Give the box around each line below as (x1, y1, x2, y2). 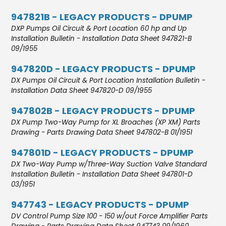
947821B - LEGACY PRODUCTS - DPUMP (11, 10, 193, 23)
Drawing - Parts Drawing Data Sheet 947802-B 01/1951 (11, 127, 193, 137)
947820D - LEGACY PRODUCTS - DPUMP (11, 62, 196, 75)
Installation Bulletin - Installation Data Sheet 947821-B (11, 33, 192, 43)
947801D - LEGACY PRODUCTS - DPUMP (11, 146, 194, 159)
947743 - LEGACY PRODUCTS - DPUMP (11, 198, 190, 211)
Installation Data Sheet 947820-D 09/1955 (11, 85, 152, 95)
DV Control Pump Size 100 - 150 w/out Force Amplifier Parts (11, 211, 208, 221)
